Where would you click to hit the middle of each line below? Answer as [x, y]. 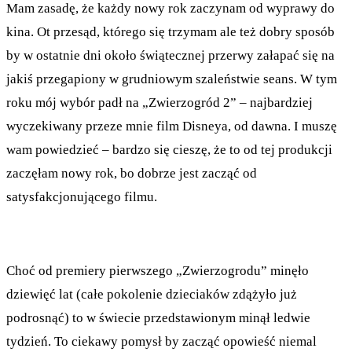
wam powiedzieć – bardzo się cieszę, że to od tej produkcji [169, 149]
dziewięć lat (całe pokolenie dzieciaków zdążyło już [152, 294]
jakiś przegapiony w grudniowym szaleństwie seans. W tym [172, 79]
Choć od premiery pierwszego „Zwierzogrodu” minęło [158, 270]
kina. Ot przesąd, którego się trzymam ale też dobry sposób [170, 31]
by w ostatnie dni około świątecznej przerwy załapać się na [170, 55]
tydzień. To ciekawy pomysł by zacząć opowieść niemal [161, 341]
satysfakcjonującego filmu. [82, 196]
